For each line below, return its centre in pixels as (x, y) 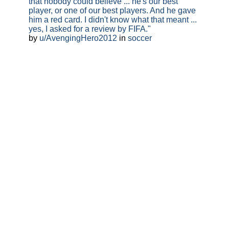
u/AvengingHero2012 (78, 38)
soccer (140, 38)
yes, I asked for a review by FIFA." (90, 29)
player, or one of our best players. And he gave (112, 10)
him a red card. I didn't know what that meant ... (113, 19)
